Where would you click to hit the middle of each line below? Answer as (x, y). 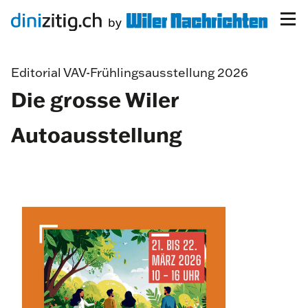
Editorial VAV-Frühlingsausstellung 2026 (130, 73)
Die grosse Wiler (95, 99)
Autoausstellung (97, 134)
